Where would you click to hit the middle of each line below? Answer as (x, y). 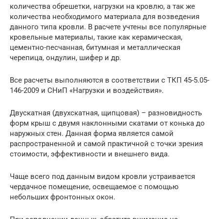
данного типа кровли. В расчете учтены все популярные (108, 27)
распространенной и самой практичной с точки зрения (106, 144)
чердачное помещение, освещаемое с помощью (94, 187)
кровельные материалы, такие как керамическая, (96, 37)
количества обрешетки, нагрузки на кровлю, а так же (102, 6)
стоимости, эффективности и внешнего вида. (90, 154)
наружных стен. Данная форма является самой (92, 133)
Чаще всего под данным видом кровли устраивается (102, 176)
